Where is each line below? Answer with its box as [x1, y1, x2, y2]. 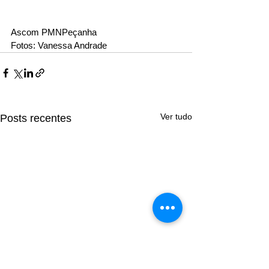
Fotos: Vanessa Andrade [11, 40, 107, 51]
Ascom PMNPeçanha [11, 27, 99, 38]
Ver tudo [160, 112, 192, 122]
